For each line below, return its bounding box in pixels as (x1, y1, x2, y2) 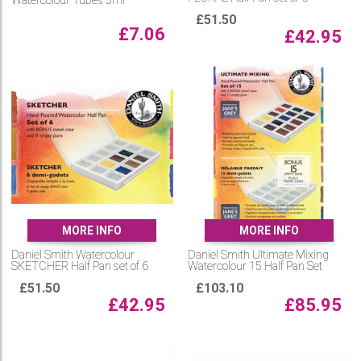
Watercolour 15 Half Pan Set (188, 259, 323, 274)
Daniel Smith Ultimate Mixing (188, 248, 330, 263)
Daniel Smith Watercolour (10, 248, 135, 263)
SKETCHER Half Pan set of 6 (10, 259, 148, 274)
